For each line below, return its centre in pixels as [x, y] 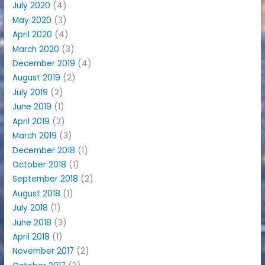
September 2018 [46, 179]
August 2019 [37, 78]
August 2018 [37, 193]
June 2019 [32, 107]
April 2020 [33, 35]
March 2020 [36, 49]
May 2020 [32, 20]
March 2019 [35, 136]
